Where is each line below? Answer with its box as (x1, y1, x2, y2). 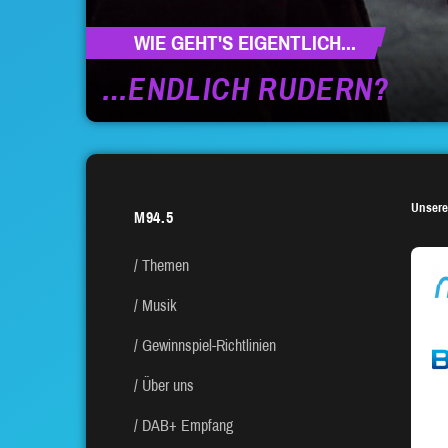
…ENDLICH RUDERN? (102, 73, 391, 108)
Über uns (142, 377, 194, 395)
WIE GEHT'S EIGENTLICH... (134, 31, 356, 54)
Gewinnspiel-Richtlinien (142, 337, 276, 355)
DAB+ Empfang (142, 417, 233, 435)
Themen (142, 257, 189, 275)
